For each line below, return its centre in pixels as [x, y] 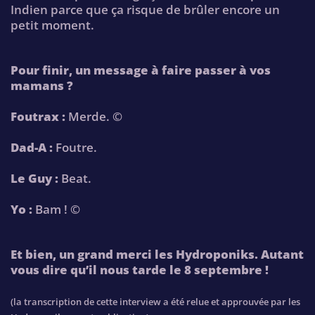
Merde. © [94, 116]
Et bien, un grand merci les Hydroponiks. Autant [157, 255]
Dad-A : [32, 147]
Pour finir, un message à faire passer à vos [141, 70]
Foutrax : [38, 116]
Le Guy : [34, 178]
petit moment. [52, 25]
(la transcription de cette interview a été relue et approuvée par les [155, 302]
